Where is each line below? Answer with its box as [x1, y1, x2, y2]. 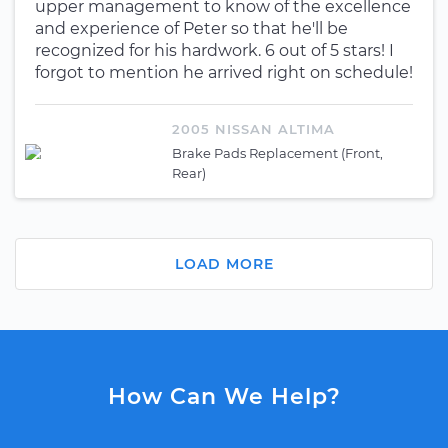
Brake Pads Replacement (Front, [172, 145, 383, 161]
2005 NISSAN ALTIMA [172, 121, 335, 137]
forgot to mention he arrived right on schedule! [35, 63, 413, 82]
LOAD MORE [174, 255, 274, 273]
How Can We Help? [107, 383, 341, 410]
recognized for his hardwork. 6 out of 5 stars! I [35, 41, 394, 60]
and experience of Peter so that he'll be [35, 19, 348, 38]
